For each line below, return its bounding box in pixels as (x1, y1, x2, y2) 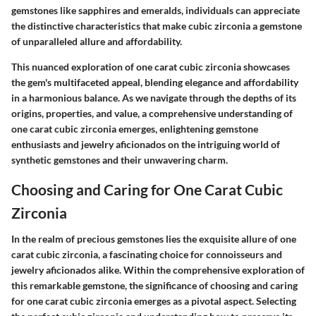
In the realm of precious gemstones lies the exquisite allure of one (11, 233, 296, 245)
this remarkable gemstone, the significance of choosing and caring (11, 279, 298, 292)
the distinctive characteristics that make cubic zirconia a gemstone (11, 19, 302, 32)
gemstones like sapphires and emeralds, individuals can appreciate (11, 4, 300, 16)
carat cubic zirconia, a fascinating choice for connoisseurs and (11, 248, 282, 261)
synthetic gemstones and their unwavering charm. (11, 153, 228, 166)
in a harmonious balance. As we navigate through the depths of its (11, 91, 296, 104)
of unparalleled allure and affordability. (11, 35, 182, 47)
